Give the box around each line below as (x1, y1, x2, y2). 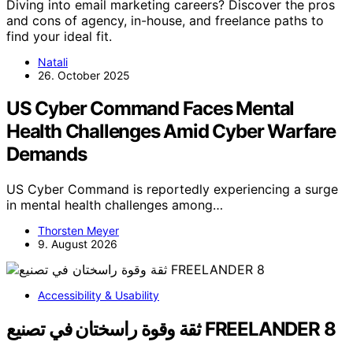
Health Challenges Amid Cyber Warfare (6, 120, 336, 143)
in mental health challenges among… (6, 197, 223, 214)
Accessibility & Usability (38, 288, 159, 303)
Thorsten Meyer (38, 224, 119, 238)
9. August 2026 (38, 237, 117, 251)
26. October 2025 (38, 68, 130, 82)
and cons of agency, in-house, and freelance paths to (6, 12, 324, 28)
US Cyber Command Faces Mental (6, 97, 295, 121)
